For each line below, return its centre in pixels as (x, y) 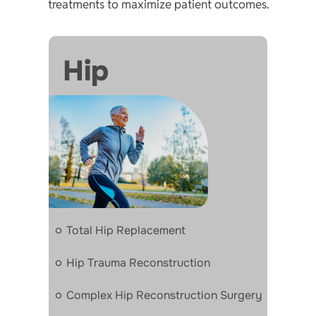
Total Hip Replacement (126, 230)
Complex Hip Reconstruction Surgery (164, 295)
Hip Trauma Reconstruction (138, 262)
